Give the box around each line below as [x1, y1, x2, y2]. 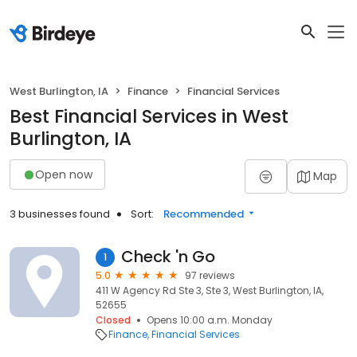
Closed [96, 313, 131, 327]
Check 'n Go [121, 245, 215, 268]
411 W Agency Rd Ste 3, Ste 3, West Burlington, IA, [96, 284, 324, 297]
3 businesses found [10, 206, 110, 222]
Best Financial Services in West [10, 104, 288, 129]
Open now [35, 166, 92, 182]
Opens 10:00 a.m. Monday [147, 313, 273, 327]
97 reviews [185, 269, 235, 282]
